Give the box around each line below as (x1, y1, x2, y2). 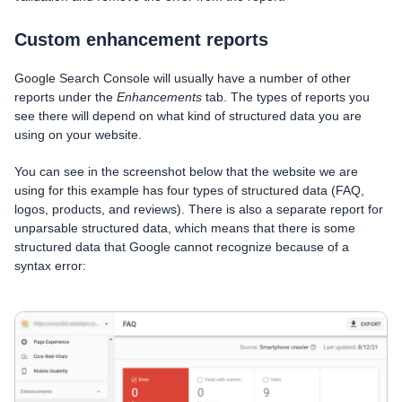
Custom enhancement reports (14, 30, 268, 50)
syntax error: (14, 258, 86, 274)
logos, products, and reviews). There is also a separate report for (14, 202, 383, 217)
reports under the (14, 90, 117, 105)
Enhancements (117, 90, 205, 105)
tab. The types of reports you (205, 90, 370, 105)
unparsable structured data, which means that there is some (14, 221, 355, 236)
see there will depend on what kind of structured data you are (14, 109, 362, 124)
